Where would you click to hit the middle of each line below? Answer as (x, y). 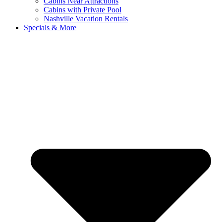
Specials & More (50, 28)
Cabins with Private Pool (83, 10)
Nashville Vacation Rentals (86, 19)
